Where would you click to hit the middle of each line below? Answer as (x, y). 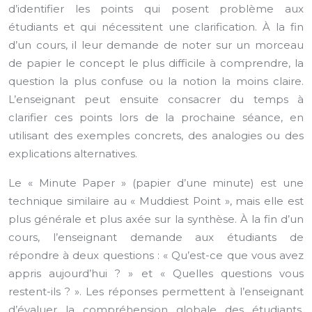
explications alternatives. (73, 154)
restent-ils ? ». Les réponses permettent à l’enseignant (156, 291)
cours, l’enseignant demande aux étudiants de (156, 237)
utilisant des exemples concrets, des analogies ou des (156, 135)
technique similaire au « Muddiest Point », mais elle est (156, 201)
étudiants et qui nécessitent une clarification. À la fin (156, 27)
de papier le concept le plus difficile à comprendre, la (156, 63)
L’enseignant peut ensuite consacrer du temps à (156, 99)
